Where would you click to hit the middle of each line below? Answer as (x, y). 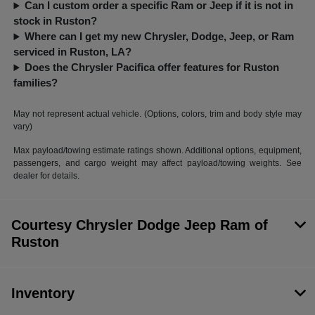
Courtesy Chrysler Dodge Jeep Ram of (140, 225)
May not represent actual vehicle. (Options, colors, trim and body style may (157, 114)
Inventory (43, 294)
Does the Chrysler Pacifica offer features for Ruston (152, 67)
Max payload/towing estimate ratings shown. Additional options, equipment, (157, 151)
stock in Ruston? (56, 21)
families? (36, 83)
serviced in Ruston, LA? (73, 52)
